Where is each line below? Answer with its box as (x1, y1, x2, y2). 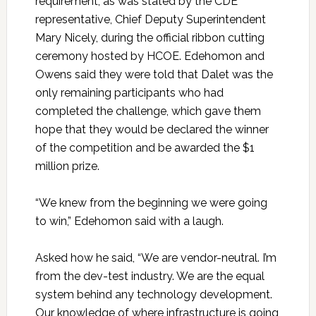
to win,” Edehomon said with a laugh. (35, 214, 224, 229)
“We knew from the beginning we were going (35, 196, 267, 210)
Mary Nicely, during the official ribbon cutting (35, 31, 265, 45)
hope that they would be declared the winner (35, 123, 269, 137)
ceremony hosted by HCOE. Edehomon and (35, 49, 265, 63)
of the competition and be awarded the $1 (35, 141, 255, 155)
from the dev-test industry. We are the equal (35, 269, 265, 284)
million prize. (35, 159, 99, 174)
